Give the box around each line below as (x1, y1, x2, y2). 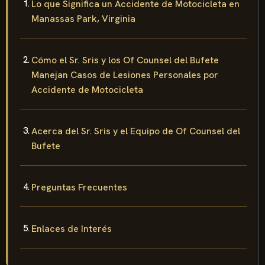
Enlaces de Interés (31, 222, 112, 235)
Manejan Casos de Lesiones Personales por (31, 68, 218, 81)
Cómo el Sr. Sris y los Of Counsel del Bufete (31, 53, 219, 66)
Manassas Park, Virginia (31, 12, 135, 25)
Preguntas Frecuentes (31, 180, 127, 193)
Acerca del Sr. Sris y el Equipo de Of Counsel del (31, 124, 240, 137)
